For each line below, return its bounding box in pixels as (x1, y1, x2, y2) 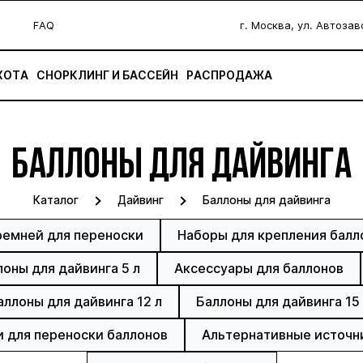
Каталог (32, 193, 79, 207)
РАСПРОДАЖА (186, 68, 272, 82)
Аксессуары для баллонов (173, 260, 344, 276)
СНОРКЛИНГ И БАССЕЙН (36, 68, 178, 82)
